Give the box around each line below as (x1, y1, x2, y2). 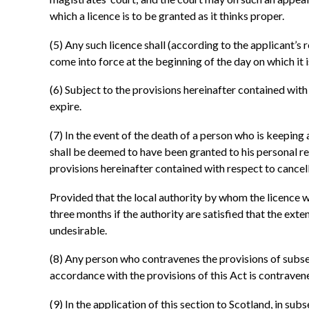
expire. (50, 99, 81, 113)
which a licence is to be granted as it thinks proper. (50, 9, 284, 23)
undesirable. (50, 223, 107, 237)
